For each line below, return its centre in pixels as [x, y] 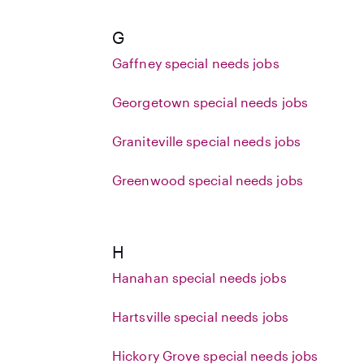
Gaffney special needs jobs [196, 63]
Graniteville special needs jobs [207, 141]
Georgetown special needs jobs [210, 102]
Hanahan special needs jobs [199, 277]
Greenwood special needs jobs [208, 180]
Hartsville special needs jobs [200, 316]
